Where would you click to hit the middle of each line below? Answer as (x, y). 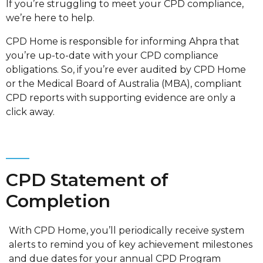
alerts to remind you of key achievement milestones (131, 245)
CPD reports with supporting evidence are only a (121, 98)
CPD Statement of (87, 180)
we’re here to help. (50, 18)
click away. (30, 112)
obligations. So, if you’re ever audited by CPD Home (126, 70)
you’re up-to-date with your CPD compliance (112, 56)
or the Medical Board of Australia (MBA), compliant (124, 84)
